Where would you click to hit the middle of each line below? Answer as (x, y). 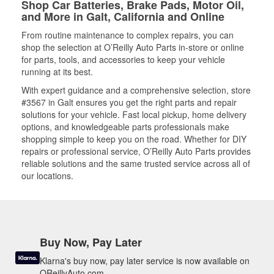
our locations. (47, 176)
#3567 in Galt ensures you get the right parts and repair (129, 102)
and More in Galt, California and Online (123, 17)
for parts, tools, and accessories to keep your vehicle (123, 59)
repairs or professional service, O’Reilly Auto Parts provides (136, 151)
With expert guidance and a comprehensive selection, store (136, 90)
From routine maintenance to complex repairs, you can (128, 35)
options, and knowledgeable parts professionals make (125, 127)
